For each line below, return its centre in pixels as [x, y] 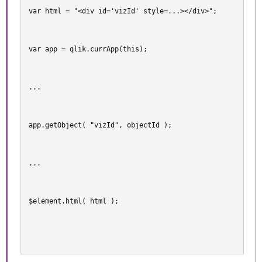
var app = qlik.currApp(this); [88, 49]
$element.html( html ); [74, 201]
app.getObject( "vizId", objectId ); [100, 125]
